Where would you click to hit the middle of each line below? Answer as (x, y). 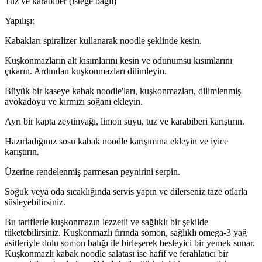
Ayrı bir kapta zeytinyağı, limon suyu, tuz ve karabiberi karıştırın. (125, 122)
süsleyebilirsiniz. (35, 202)
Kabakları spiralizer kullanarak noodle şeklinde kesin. (103, 41)
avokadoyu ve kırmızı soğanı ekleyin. (74, 102)
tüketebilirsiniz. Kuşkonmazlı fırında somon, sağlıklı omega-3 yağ (126, 233)
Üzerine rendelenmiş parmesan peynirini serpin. (92, 172)
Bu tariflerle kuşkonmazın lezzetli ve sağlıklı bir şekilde (106, 222)
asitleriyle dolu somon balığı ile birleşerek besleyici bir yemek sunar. (130, 243)
